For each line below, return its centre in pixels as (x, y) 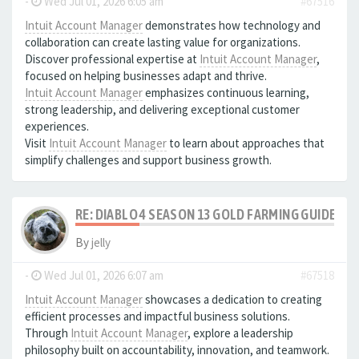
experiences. (57, 126)
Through (48, 333)
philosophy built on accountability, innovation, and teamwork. (177, 350)
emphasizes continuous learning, (226, 93)
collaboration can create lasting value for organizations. (163, 42)
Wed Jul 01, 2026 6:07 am (103, 275)
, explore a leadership (240, 333)
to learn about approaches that (246, 143)
